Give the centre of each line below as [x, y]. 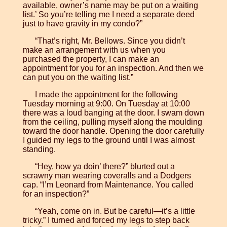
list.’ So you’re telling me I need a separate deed [108, 15]
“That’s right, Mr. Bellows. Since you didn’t [110, 41]
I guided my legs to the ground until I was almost [108, 140]
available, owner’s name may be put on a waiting [110, 6]
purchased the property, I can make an [91, 59]
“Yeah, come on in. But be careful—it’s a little [115, 211]
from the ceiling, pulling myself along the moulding [112, 122]
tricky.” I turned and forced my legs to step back [106, 220]
